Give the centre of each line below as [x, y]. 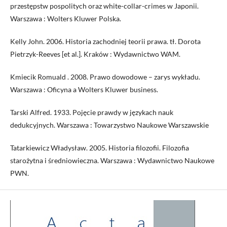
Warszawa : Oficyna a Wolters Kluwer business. [84, 90]
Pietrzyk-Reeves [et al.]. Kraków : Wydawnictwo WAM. [95, 54]
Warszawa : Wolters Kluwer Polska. [66, 19]
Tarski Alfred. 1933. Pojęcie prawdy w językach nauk [92, 112]
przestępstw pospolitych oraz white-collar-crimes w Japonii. [104, 6]
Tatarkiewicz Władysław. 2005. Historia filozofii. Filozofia [100, 148]
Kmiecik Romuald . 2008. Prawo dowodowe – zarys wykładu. [105, 77]
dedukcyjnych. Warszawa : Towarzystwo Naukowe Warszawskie [109, 125]
